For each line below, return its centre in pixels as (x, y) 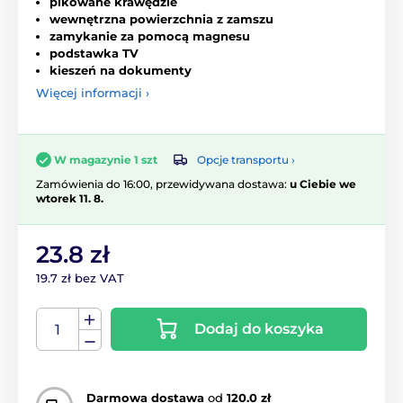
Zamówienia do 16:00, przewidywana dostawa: (163, 184)
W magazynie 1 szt (106, 159)
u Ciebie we (323, 184)
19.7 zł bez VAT (80, 278)
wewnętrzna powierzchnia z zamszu (161, 18)
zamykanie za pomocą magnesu (150, 36)
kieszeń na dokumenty (121, 70)
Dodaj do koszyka (259, 329)
